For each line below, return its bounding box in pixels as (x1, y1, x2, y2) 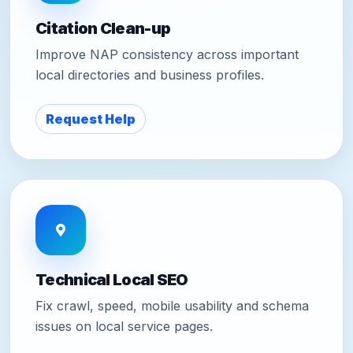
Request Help (46, 110, 136, 127)
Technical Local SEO (35, 269, 188, 289)
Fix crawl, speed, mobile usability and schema (35, 297, 309, 314)
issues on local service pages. (35, 318, 213, 334)
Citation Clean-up (35, 18, 171, 38)
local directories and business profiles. (35, 66, 264, 83)
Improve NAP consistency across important (35, 46, 299, 62)
